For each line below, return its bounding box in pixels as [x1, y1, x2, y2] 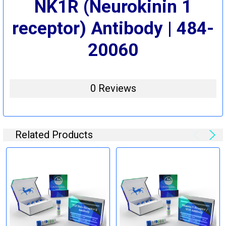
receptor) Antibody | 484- [12, 18, 214, 39]
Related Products [15, 128, 93, 141]
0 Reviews [90, 82, 136, 94]
